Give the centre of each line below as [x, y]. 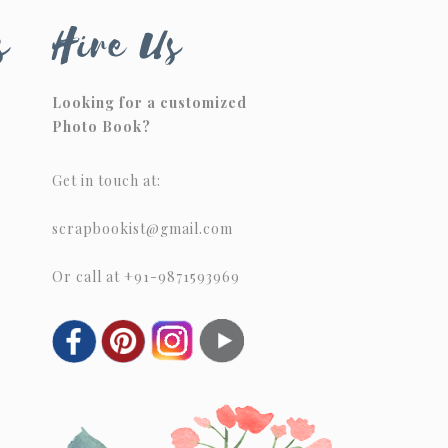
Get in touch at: [106, 180]
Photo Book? [103, 126]
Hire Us [117, 46]
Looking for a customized [149, 102]
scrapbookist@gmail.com [142, 228]
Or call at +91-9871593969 [146, 276]
